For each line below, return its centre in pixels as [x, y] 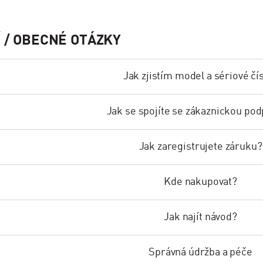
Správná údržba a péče [200, 252]
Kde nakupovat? [200, 182]
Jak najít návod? [200, 217]
